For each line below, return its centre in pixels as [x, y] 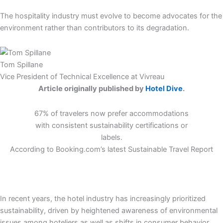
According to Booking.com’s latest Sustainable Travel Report [111, 149]
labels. [111, 137]
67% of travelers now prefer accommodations [111, 113]
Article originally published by [92, 89]
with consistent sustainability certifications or [111, 125]
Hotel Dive [164, 89]
